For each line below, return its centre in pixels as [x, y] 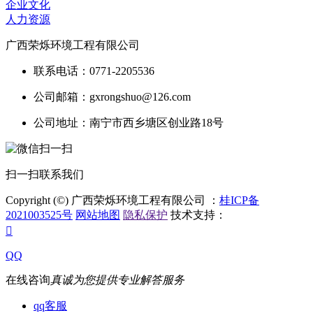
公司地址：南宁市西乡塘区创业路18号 [129, 123]
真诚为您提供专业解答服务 [117, 280]
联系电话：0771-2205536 [94, 71]
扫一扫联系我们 [45, 174]
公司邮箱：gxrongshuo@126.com [112, 97]
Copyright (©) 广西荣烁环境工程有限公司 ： [112, 200]
